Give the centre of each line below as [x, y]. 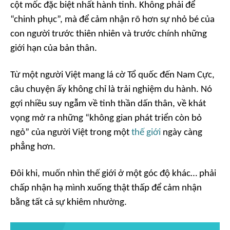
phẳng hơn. [33, 147]
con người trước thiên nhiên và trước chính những [109, 34]
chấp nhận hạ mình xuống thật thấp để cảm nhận [106, 188]
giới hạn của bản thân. [54, 49]
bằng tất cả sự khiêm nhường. [69, 203]
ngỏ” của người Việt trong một [71, 133]
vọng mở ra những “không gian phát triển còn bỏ [106, 118]
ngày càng [181, 133]
